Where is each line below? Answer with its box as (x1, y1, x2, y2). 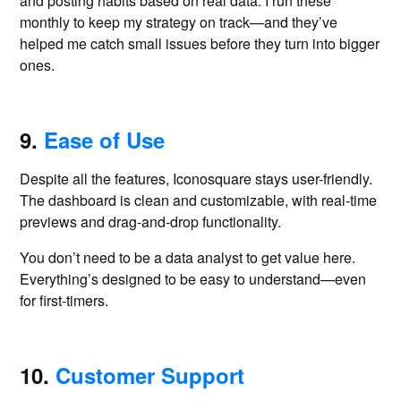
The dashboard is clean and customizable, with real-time (20, 190, 378, 210)
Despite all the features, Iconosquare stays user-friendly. (20, 168, 373, 189)
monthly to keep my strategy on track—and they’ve (20, 12, 338, 32)
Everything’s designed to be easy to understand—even (20, 269, 367, 289)
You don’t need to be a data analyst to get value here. (20, 247, 356, 268)
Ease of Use (44, 124, 166, 155)
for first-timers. (20, 290, 109, 311)
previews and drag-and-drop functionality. (20, 211, 282, 232)
